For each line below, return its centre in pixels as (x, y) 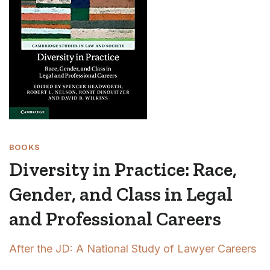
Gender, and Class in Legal (121, 194)
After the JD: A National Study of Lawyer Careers (133, 249)
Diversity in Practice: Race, (123, 169)
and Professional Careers (115, 219)
